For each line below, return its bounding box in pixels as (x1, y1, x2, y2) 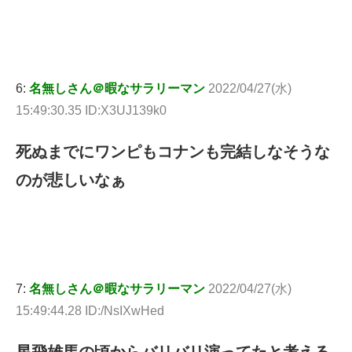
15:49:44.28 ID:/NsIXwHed (16, 304, 164, 318)
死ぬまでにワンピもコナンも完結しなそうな (16, 143, 330, 161)
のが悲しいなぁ (16, 171, 126, 189)
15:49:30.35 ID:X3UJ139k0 (16, 104, 167, 118)
